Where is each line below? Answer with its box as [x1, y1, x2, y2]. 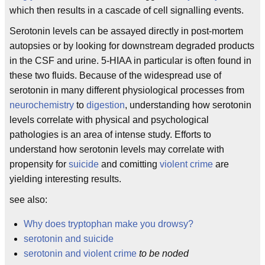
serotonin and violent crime [24, 248, 137, 258]
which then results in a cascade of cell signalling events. [9, 5, 244, 15]
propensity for [9, 159, 69, 169]
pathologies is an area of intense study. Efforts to [9, 130, 211, 140]
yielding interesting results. [9, 174, 121, 184]
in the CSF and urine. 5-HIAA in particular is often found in [9, 56, 251, 66]
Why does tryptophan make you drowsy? [24, 219, 193, 229]
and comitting [99, 159, 160, 169]
